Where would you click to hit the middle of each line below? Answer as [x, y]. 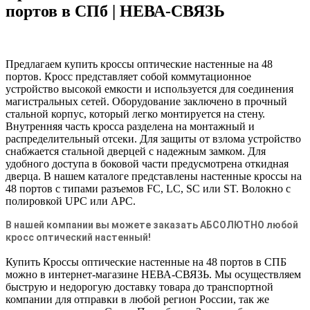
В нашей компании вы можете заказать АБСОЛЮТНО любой [152, 225]
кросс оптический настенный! [78, 238]
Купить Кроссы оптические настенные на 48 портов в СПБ [146, 262]
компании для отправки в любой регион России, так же [137, 300]
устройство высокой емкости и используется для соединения [149, 89]
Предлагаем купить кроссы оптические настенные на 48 [139, 64]
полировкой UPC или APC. [71, 201]
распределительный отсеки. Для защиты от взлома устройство [153, 139]
